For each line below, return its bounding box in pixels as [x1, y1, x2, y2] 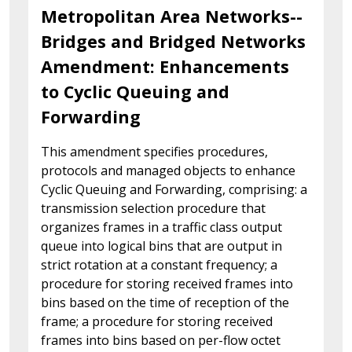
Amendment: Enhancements [41, 54, 289, 78]
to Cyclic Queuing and [41, 79, 229, 103]
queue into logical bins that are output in [41, 236, 282, 255]
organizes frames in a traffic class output [41, 218, 282, 236]
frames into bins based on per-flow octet [41, 331, 280, 349]
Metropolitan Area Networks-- [41, 4, 302, 27]
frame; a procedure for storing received [41, 312, 273, 330]
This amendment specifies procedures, [41, 142, 268, 160]
